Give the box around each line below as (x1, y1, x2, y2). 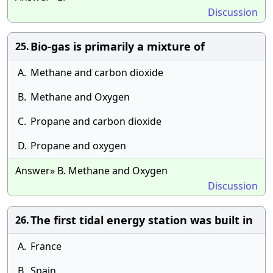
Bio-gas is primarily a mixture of (30, 39, 205, 54)
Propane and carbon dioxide (30, 115, 161, 128)
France (30, 239, 62, 253)
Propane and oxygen (30, 139, 126, 152)
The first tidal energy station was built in (30, 213, 253, 227)
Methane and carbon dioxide (30, 66, 163, 79)
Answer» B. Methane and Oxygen (15, 164, 168, 177)
